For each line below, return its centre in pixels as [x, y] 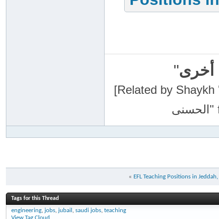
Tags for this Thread [35, 198]
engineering [26, 210]
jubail [65, 210]
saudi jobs [88, 210]
